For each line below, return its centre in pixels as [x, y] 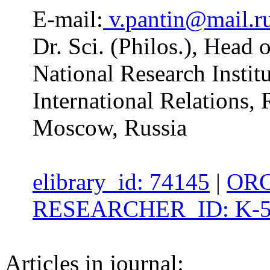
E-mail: [68, 19]
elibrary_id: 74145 [121, 182]
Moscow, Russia [110, 128]
